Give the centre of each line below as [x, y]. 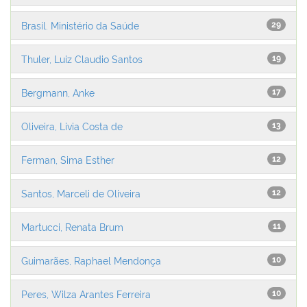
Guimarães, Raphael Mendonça [91, 260]
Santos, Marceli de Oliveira [81, 193]
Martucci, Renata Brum [72, 226]
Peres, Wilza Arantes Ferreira [86, 294]
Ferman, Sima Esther [68, 159]
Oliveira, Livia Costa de [72, 126]
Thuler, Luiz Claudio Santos [82, 59]
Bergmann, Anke [58, 92]
